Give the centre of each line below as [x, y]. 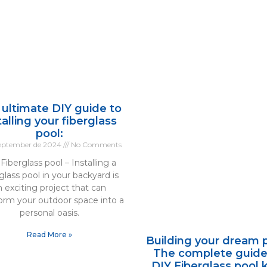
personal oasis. [49, 212]
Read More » [49, 234]
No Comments [95, 144]
